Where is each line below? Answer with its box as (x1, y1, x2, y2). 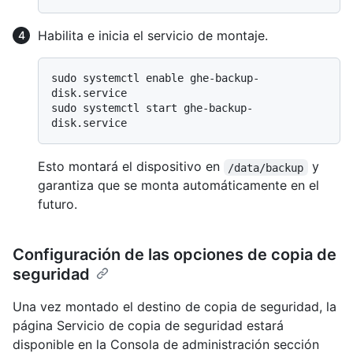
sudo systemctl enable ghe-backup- (51, 72, 259, 85)
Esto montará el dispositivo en (38, 158, 224, 175)
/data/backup (228, 161, 304, 174)
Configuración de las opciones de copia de (13, 245, 336, 265)
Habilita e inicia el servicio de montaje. (38, 28, 268, 44)
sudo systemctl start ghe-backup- (51, 102, 253, 115)
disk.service (51, 87, 127, 100)
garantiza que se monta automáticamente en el (38, 177, 319, 194)
